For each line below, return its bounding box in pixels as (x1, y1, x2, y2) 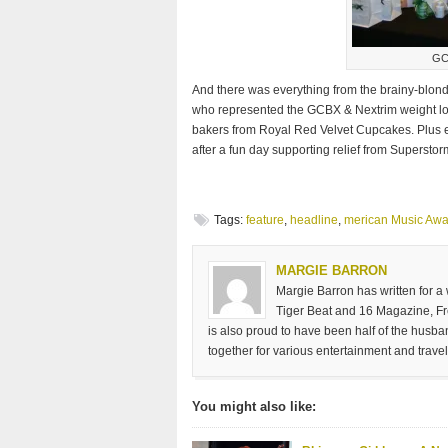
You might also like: (192, 399, 316, 414)
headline (290, 213, 338, 227)
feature (246, 213, 284, 227)
